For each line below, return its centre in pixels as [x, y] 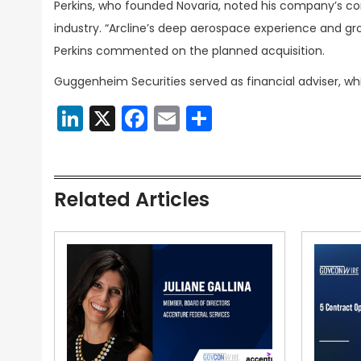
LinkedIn [133, 118]
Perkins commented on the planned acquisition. [189, 51]
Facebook [209, 118]
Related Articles [132, 199]
